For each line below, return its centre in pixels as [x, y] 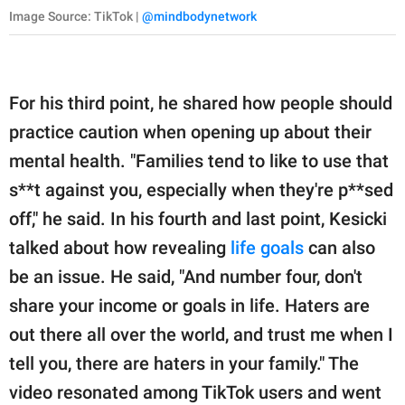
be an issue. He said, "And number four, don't [186, 276]
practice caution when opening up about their [190, 132]
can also [339, 247]
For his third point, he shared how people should [201, 103]
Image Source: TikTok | [75, 16]
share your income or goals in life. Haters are [189, 305]
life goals [267, 247]
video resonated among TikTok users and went [195, 392]
